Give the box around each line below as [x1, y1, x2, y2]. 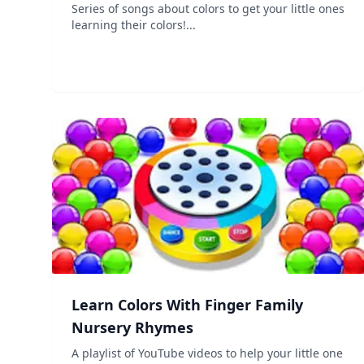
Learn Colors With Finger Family [71, 295, 303, 314]
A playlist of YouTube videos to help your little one [71, 345, 343, 361]
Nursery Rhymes [71, 318, 193, 337]
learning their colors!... [71, 17, 196, 32]
